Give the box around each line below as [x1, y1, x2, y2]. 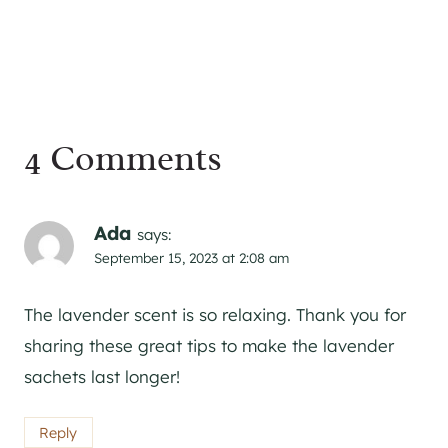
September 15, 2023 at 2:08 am [94, 249, 289, 267]
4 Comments [24, 135, 222, 182]
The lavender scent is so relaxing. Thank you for [24, 304, 406, 326]
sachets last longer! [24, 366, 180, 388]
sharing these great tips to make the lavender [24, 335, 394, 357]
